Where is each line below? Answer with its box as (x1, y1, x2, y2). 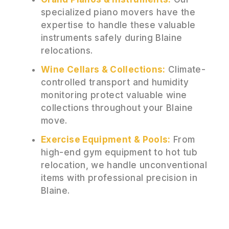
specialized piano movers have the (41, 7, 195, 17)
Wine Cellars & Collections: (41, 64, 166, 75)
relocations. (41, 45, 93, 56)
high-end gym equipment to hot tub (41, 147, 197, 157)
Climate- (165, 64, 205, 75)
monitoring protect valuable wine (41, 89, 187, 100)
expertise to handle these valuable (41, 19, 196, 30)
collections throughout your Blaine (41, 102, 193, 113)
